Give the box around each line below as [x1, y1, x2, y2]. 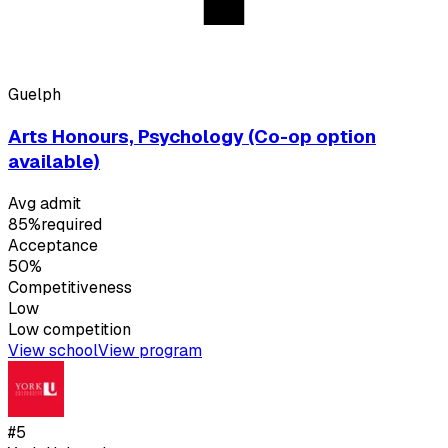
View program [98, 339, 202, 361]
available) [8, 148, 100, 174]
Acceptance [8, 234, 98, 256]
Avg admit [8, 192, 81, 214]
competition [39, 318, 131, 340]
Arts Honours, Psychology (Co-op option [8, 123, 376, 149]
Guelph [8, 84, 61, 106]
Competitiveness [8, 276, 132, 298]
